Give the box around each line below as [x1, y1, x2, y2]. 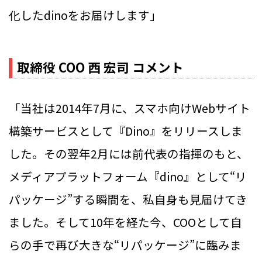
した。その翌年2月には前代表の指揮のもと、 [9, 145, 249, 163]
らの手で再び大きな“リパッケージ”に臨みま [9, 236, 242, 254]
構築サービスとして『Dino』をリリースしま [9, 122, 243, 140]
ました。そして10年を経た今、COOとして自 [9, 213, 242, 231]
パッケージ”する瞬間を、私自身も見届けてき [9, 191, 247, 208]
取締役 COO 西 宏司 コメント [17, 57, 184, 76]
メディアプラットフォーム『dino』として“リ [9, 168, 247, 185]
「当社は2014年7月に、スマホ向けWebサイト [9, 99, 250, 117]
